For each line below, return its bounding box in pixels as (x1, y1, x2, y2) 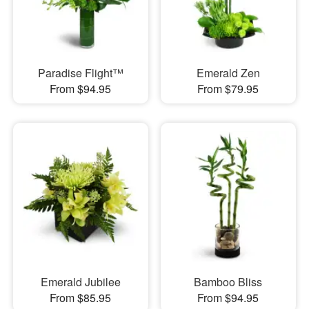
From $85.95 (50, 290, 112, 306)
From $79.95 (197, 81, 259, 97)
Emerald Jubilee (40, 274, 121, 290)
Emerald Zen (196, 65, 260, 81)
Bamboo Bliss (194, 274, 263, 290)
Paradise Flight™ (37, 65, 123, 81)
